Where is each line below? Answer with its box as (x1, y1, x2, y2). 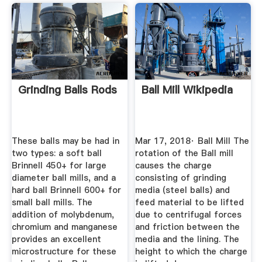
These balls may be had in (11, 135, 119, 147)
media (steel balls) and (135, 184, 230, 196)
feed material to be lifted (135, 196, 244, 208)
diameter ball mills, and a (11, 171, 116, 184)
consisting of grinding (135, 171, 227, 184)
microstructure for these (11, 245, 116, 257)
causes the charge (135, 159, 212, 171)
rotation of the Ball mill (135, 147, 234, 159)
